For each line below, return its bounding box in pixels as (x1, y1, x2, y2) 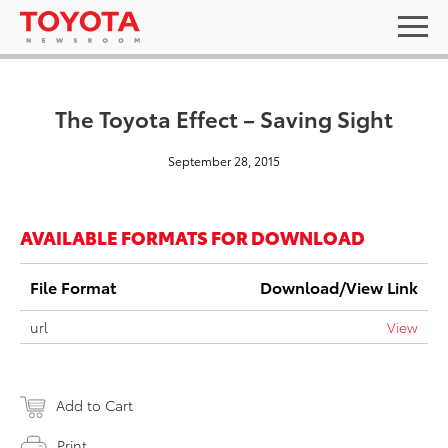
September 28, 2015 (168, 152, 280, 169)
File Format (30, 275, 116, 298)
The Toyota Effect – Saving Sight (55, 102, 393, 133)
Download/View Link (260, 275, 418, 298)
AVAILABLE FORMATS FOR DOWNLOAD (20, 224, 365, 249)
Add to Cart (56, 395, 133, 415)
